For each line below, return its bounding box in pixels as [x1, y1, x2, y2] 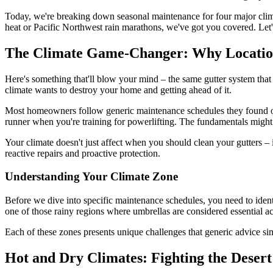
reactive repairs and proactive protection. [5, 147, 160, 158]
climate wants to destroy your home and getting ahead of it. [5, 84, 232, 95]
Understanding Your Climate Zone [5, 170, 178, 183]
